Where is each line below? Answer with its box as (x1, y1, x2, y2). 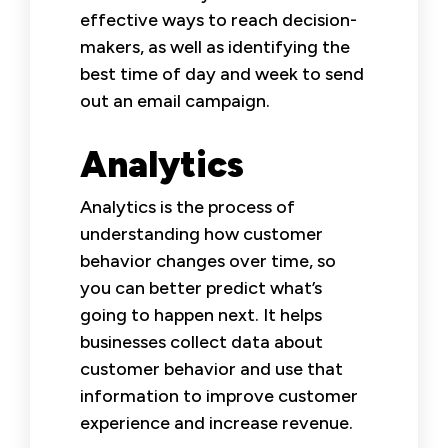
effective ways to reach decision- (80, 8, 357, 31)
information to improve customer (80, 384, 358, 407)
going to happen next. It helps (80, 303, 322, 326)
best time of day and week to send (80, 62, 364, 85)
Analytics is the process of (80, 195, 295, 218)
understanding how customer (80, 222, 323, 245)
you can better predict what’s (80, 276, 322, 299)
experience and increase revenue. (80, 411, 353, 434)
